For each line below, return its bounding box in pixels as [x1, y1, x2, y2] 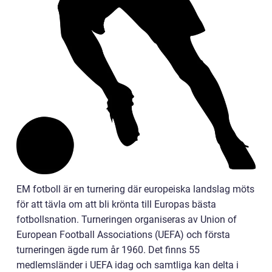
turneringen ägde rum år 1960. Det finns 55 [16, 243, 200, 256]
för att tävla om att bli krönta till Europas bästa [16, 198, 216, 210]
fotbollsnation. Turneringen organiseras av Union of [16, 213, 237, 225]
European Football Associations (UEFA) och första [16, 228, 230, 240]
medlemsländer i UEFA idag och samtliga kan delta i [16, 259, 239, 271]
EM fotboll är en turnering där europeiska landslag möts [16, 183, 254, 195]
